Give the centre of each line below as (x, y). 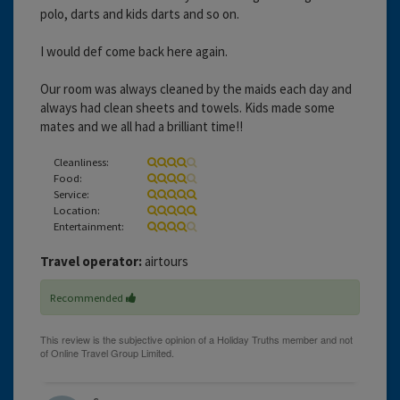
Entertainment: (89, 225)
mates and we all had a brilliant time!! (142, 126)
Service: (71, 193)
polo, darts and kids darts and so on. (140, 13)
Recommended (88, 297)
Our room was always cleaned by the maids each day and (196, 88)
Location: (77, 209)
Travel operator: (91, 261)
